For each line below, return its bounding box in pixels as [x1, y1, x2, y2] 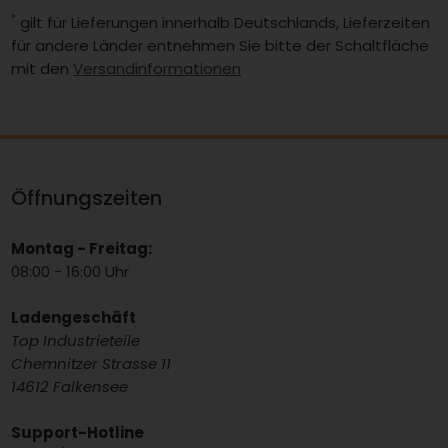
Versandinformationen [73, 58, 242, 80]
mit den [11, 58, 74, 80]
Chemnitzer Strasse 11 [11, 353, 172, 375]
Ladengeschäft [11, 307, 137, 329]
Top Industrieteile [11, 330, 141, 352]
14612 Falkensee [11, 376, 129, 398]
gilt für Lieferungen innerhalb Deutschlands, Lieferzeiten [16, 12, 431, 34]
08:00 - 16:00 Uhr [11, 261, 130, 283]
